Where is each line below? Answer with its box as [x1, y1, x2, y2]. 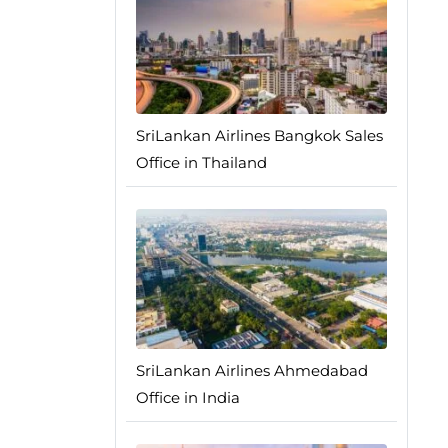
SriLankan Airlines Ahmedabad [135, 361, 368, 381]
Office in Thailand [135, 153, 267, 173]
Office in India [135, 388, 240, 408]
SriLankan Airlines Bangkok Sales [135, 126, 383, 146]
